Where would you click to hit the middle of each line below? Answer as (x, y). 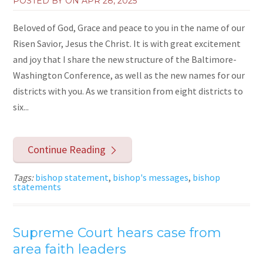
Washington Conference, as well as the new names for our (129, 75)
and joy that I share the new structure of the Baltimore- (125, 60)
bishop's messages (151, 177)
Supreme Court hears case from (117, 232)
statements (37, 186)
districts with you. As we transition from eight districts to (128, 91)
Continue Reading (66, 150)
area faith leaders (70, 249)
